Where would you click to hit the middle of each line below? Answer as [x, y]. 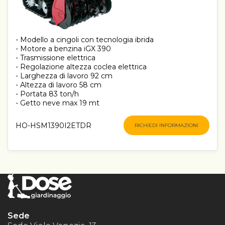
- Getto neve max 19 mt [58, 103]
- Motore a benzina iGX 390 [63, 49]
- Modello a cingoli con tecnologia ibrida [85, 40]
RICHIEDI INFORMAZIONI [166, 126]
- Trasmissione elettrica [55, 58]
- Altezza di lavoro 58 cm [59, 85]
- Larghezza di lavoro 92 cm [64, 76]
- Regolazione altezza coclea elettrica [81, 67]
